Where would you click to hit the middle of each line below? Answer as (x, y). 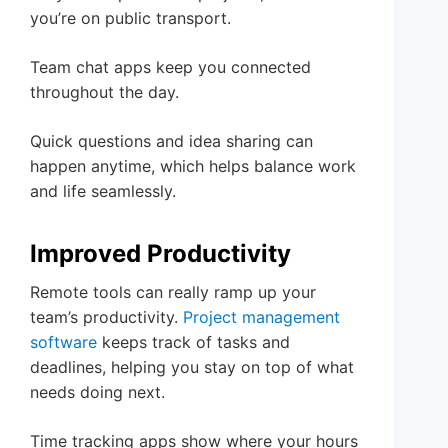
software (63, 341)
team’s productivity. (106, 316)
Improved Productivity (160, 253)
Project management (261, 316)
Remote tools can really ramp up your (173, 291)
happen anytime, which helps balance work (193, 165)
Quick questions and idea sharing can (171, 140)
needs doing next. (97, 391)
